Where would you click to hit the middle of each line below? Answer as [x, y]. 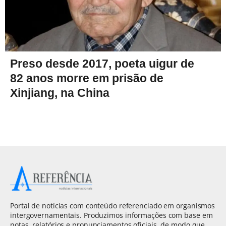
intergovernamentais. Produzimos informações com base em [111, 215]
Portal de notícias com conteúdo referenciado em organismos [113, 206]
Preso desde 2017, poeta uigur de [102, 64]
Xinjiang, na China [60, 93]
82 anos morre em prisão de [87, 78]
